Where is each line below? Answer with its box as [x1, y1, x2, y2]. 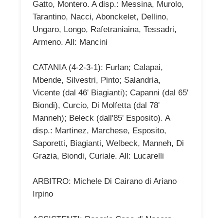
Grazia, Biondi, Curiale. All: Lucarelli [33, 151, 164, 161]
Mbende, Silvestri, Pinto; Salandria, [33, 75, 161, 85]
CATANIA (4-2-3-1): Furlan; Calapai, [33, 62, 163, 72]
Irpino [33, 189, 53, 199]
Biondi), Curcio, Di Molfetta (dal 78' [33, 100, 160, 110]
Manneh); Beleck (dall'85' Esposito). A [33, 113, 170, 123]
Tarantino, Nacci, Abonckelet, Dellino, [33, 12, 168, 21]
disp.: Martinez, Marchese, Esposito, [33, 126, 166, 135]
